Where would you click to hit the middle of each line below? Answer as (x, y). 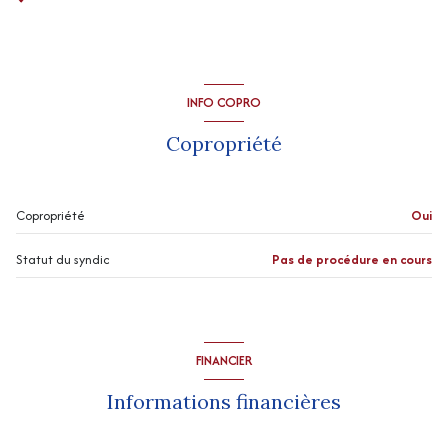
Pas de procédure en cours (352, 259)
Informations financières (224, 401)
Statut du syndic (62, 259)
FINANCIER (224, 361)
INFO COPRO (224, 103)
